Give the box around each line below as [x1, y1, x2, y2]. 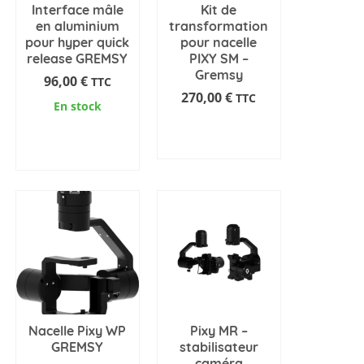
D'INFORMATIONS [171, 136, 279, 154]
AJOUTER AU [40, 128, 115, 146]
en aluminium [35, 17, 119, 34]
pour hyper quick [25, 33, 130, 50]
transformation [169, 17, 269, 34]
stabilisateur [179, 338, 258, 355]
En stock [53, 97, 102, 114]
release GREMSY [27, 50, 128, 67]
